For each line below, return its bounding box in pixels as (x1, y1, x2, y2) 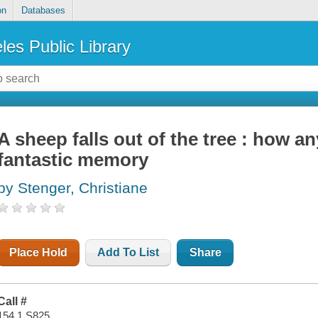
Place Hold (9, 246, 68, 259)
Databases (21, 5, 65, 16)
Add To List (97, 246, 160, 259)
